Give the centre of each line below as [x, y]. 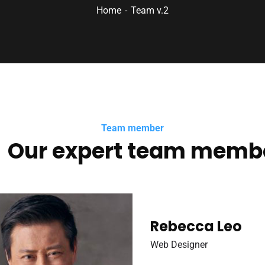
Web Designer [179, 245]
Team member [132, 128]
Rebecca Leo [196, 226]
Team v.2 [150, 10]
